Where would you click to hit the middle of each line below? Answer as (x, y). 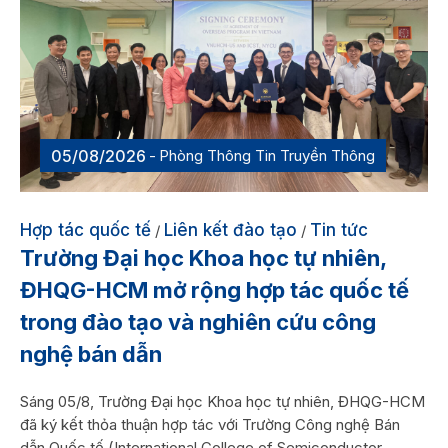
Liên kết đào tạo (230, 230)
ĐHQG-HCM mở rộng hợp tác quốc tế (214, 290)
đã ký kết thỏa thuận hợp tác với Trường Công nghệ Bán (210, 425)
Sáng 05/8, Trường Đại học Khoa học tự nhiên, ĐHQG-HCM (222, 402)
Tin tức (339, 230)
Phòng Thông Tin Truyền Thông (267, 156)
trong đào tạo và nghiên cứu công (198, 322)
